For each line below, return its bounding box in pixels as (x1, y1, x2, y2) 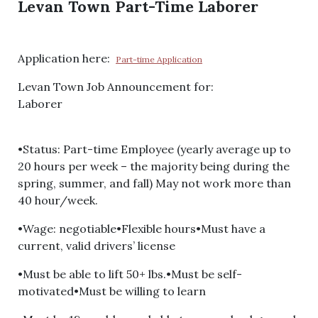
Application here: (18, 51, 116, 65)
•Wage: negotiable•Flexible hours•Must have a (18, 221, 265, 236)
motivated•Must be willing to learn (18, 284, 206, 298)
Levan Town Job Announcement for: (18, 79, 214, 94)
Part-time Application (116, 54, 202, 65)
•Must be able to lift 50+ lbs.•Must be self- (18, 267, 242, 281)
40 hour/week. (18, 193, 98, 207)
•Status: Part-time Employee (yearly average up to (18, 142, 291, 156)
